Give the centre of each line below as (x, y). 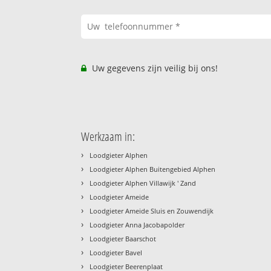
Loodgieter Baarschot (123, 239)
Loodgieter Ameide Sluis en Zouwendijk (152, 211)
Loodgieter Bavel (116, 253)
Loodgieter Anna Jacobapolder (137, 225)
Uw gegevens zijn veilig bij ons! (154, 68)
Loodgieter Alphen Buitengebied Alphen (153, 169)
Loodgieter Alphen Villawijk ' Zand (143, 183)
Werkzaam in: (108, 137)
